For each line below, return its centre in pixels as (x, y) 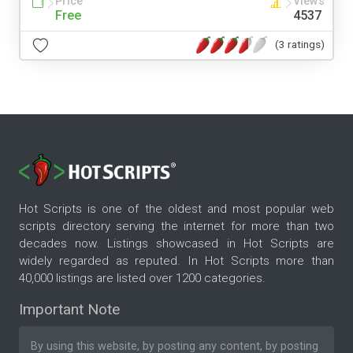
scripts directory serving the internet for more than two (176, 227)
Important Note (69, 310)
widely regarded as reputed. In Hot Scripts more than (176, 261)
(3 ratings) (300, 45)
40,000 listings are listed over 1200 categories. (142, 279)
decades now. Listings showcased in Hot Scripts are (176, 244)
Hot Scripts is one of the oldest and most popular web (176, 209)
